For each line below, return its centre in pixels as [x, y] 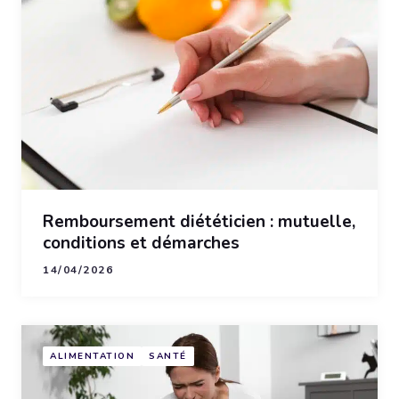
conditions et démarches [141, 243]
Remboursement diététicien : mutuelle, [199, 221]
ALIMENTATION [92, 357]
